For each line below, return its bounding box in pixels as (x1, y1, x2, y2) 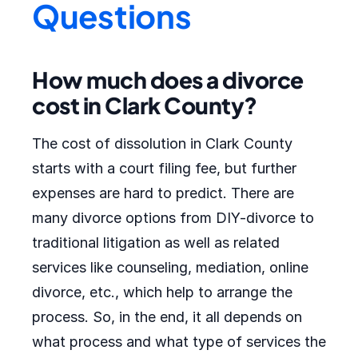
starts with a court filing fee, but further (32, 160, 296, 177)
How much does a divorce (32, 66, 304, 93)
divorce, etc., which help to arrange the (32, 284, 292, 300)
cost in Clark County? (32, 91, 257, 119)
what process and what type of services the (32, 333, 326, 350)
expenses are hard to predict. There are (32, 185, 294, 201)
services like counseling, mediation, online (32, 259, 308, 276)
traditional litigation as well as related (32, 234, 280, 251)
